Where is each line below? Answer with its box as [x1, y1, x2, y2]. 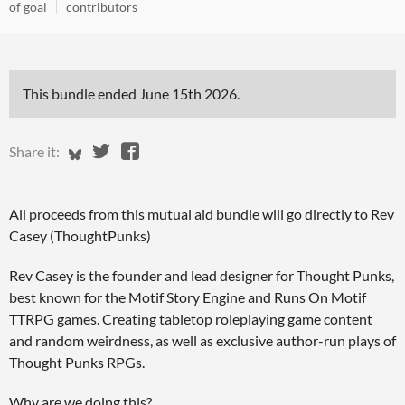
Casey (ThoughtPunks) [9, 227, 154, 244]
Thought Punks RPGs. [9, 353, 145, 371]
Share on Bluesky [80, 140, 214, 162]
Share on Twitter [109, 140, 239, 162]
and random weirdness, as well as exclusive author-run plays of [9, 332, 396, 349]
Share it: [9, 143, 60, 160]
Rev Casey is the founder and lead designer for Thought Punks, [9, 267, 394, 284]
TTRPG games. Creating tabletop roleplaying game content [9, 310, 372, 327]
